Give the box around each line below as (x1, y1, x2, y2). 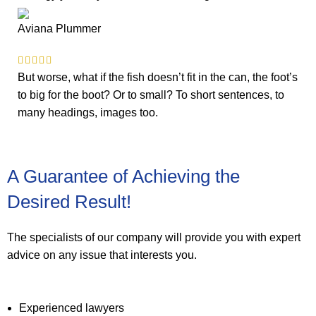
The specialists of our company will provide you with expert (7, 231, 300, 243)
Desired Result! (7, 191, 131, 212)
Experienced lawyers (19, 302, 124, 314)
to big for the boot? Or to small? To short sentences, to (18, 89, 284, 101)
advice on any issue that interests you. (7, 249, 197, 261)
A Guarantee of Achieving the (7, 166, 240, 187)
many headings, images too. (18, 107, 158, 119)
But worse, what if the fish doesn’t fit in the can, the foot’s (18, 71, 298, 83)
